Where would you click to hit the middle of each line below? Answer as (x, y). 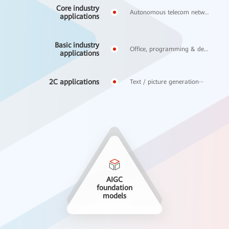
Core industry (78, 8)
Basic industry (77, 45)
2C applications (74, 82)
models (114, 196)
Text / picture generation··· (167, 82)
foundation (114, 187)
